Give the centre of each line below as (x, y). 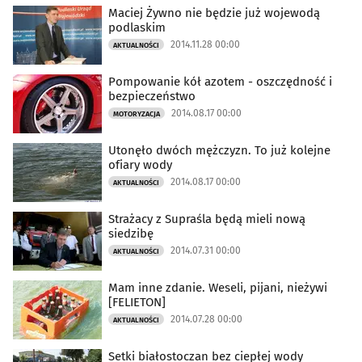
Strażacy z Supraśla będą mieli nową (207, 219)
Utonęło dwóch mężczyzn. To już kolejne (219, 151)
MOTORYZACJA (137, 114)
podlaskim (137, 28)
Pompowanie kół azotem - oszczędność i (220, 82)
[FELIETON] (137, 303)
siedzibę (131, 234)
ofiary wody (140, 165)
